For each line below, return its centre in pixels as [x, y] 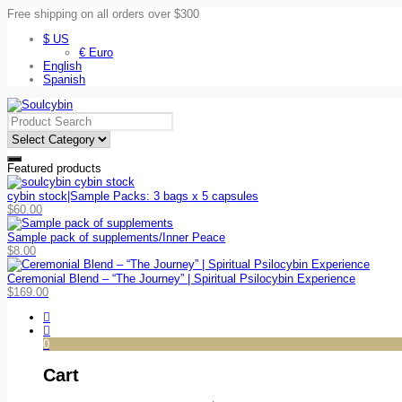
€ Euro [96, 52]
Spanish [64, 79]
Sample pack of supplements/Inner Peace [116, 237]
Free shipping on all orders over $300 [103, 14]
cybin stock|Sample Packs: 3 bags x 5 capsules [133, 196]
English [62, 66]
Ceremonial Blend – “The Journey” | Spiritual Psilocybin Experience [181, 279]
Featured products [54, 168]
